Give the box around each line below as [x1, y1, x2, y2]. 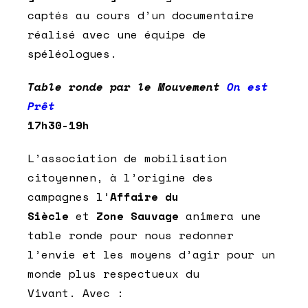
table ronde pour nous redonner [27, 227, 234, 244]
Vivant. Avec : [27, 285, 124, 302]
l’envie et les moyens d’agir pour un [27, 246, 275, 263]
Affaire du [110, 188, 179, 206]
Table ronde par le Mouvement [27, 78, 227, 96]
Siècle [27, 208, 69, 225]
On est [227, 78, 268, 96]
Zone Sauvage [96, 208, 179, 225]
